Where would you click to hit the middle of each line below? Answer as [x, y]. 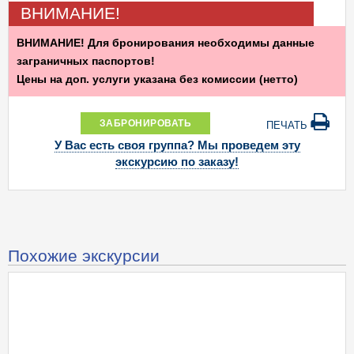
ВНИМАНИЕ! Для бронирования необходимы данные [166, 43]
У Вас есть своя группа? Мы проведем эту [177, 145]
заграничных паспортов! [86, 61]
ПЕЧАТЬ [288, 125]
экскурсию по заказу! [177, 162]
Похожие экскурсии [84, 254]
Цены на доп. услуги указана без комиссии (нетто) [157, 79]
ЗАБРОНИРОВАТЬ [145, 123]
